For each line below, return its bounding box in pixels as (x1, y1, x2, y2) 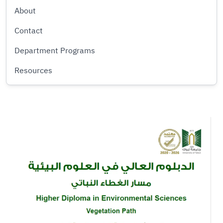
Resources (14, 65, 52, 77)
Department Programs (14, 45, 95, 57)
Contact (14, 25, 43, 37)
